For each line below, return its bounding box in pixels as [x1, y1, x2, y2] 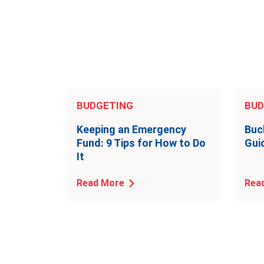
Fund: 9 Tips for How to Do [77, 137, 206, 149]
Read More [77, 177, 124, 189]
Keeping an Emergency [77, 123, 186, 136]
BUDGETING [77, 100, 133, 111]
